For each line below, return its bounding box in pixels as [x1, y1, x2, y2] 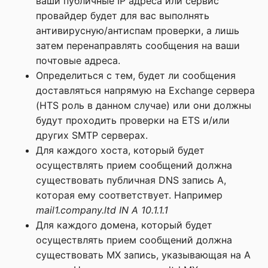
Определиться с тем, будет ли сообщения [36, 69, 236, 81]
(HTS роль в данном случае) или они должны [36, 99, 251, 111]
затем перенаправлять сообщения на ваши [36, 39, 240, 51]
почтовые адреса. [36, 54, 120, 66]
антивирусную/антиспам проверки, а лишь [36, 25, 239, 36]
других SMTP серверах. [36, 129, 148, 141]
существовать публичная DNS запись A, [36, 174, 226, 186]
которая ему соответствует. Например [36, 189, 223, 201]
